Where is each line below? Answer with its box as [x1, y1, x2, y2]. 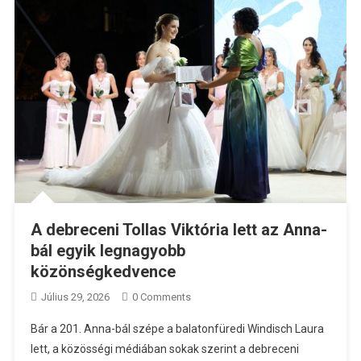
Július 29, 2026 [40, 291, 110, 304]
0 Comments [131, 291, 191, 304]
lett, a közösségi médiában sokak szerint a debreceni [30, 342, 299, 356]
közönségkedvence [30, 262, 176, 282]
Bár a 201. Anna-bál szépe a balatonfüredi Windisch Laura [30, 322, 324, 336]
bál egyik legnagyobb [30, 241, 185, 261]
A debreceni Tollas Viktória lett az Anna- [30, 220, 327, 240]
